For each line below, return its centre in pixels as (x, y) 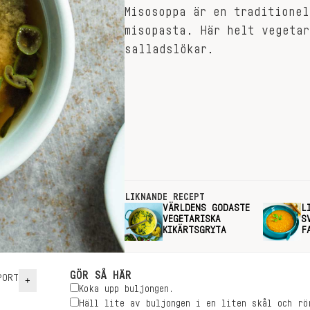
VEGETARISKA (192, 219)
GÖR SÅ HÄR (101, 275)
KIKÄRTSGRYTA (194, 230)
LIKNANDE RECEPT (165, 197)
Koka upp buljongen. (126, 289)
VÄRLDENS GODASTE (206, 208)
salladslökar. (169, 49)
